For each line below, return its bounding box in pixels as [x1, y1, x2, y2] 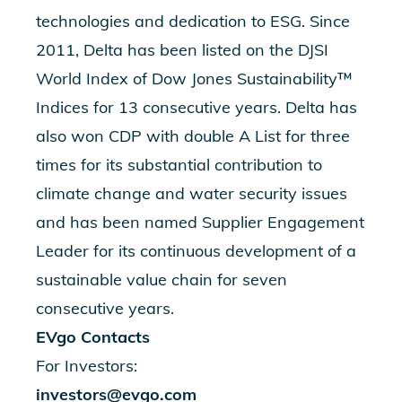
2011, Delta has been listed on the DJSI [36, 39, 328, 60]
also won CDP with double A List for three [36, 126, 350, 146]
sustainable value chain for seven [36, 269, 287, 290]
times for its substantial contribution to [36, 154, 322, 175]
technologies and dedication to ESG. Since [36, 11, 350, 31]
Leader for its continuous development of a [36, 240, 356, 261]
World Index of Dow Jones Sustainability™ [36, 68, 353, 89]
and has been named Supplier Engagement [36, 212, 364, 232]
